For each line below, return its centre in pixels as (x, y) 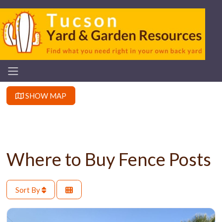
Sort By (28, 190)
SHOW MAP (45, 95)
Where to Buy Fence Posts (109, 159)
